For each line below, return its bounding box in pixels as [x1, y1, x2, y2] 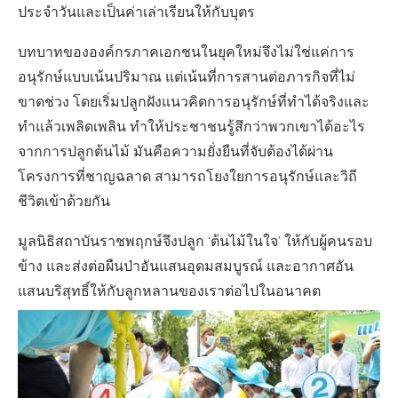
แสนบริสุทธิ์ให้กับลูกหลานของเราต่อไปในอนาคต [18, 282, 321, 303]
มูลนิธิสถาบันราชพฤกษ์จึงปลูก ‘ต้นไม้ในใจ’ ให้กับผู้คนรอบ [18, 232, 372, 253]
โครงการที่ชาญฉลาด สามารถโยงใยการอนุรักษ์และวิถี [18, 167, 357, 188]
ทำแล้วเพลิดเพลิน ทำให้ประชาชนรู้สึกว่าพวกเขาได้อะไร [18, 117, 365, 139]
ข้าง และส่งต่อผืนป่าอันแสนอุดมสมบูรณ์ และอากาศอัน [18, 257, 354, 278]
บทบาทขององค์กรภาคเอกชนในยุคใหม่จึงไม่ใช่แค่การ [18, 43, 354, 64]
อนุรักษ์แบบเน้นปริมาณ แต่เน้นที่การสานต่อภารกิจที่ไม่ [18, 68, 355, 89]
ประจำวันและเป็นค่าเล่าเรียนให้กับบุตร [18, 3, 255, 24]
